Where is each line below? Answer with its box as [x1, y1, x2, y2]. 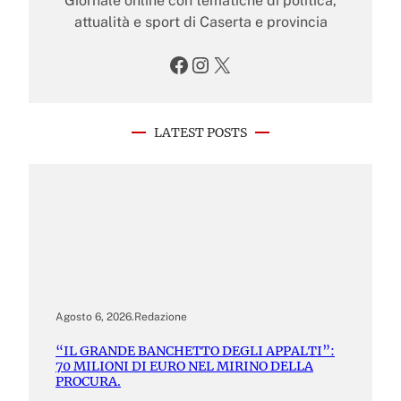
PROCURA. [55, 372, 121, 389]
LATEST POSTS [154, 124, 247, 141]
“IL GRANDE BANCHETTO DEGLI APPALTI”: [55, 342, 335, 359]
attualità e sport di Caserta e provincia [73, 13, 328, 31]
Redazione [134, 311, 187, 324]
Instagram [189, 51, 208, 77]
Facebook [167, 51, 179, 77]
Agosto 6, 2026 [55, 311, 132, 324]
